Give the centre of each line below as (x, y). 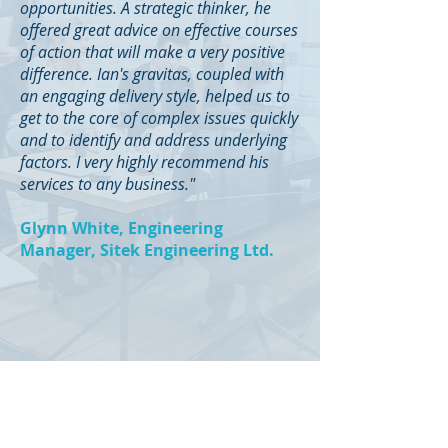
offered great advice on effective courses (159, 30)
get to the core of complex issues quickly (159, 118)
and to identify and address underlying (153, 140)
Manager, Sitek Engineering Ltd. (147, 250)
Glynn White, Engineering (121, 228)
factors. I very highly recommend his (144, 162)
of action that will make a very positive (152, 52)
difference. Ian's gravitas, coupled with (152, 74)
